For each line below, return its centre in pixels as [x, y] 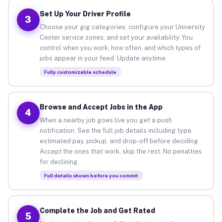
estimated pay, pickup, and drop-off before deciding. [119, 141]
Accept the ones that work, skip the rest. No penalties [120, 151]
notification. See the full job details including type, [116, 130]
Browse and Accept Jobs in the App [101, 107]
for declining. [59, 162]
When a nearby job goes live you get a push [106, 120]
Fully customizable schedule [80, 72]
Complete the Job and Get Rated [97, 210]
